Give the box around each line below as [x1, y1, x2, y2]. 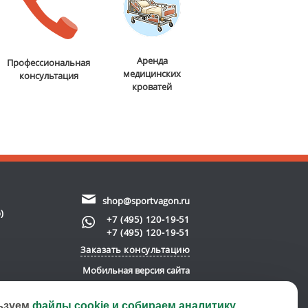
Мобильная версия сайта [82, 264, 190, 277]
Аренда [136, 54, 168, 67]
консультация [19, 69, 78, 82]
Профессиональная [7, 56, 91, 69]
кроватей [132, 80, 173, 93]
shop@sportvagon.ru [102, 195, 190, 208]
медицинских [123, 67, 181, 80]
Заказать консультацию [80, 243, 190, 256]
